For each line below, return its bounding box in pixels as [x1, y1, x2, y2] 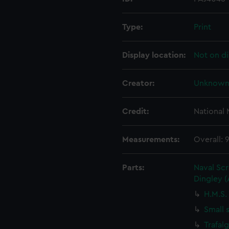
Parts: [122, 164, 144, 172]
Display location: [122, 51, 186, 59]
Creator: [122, 79, 154, 87]
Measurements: [122, 135, 179, 144]
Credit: [122, 107, 149, 116]
